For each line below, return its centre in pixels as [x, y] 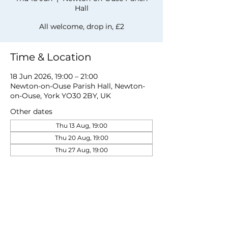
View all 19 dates [39, 161]
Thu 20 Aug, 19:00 [81, 138]
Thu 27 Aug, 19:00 [81, 150]
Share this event [51, 217]
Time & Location [51, 57]
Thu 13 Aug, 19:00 [81, 125]
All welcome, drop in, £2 [81, 26]
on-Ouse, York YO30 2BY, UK [61, 96]
